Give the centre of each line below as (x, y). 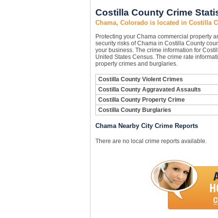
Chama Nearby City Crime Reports (146, 126)
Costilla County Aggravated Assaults (149, 90)
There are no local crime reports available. (151, 141)
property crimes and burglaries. (136, 64)
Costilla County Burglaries (135, 110)
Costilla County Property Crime (141, 100)
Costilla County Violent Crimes (140, 79)
